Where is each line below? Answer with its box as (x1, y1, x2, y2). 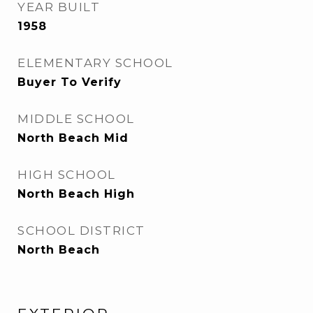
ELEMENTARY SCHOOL (17, 56, 173, 70)
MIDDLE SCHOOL (17, 112, 135, 126)
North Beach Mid (17, 131, 129, 145)
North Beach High (17, 187, 135, 201)
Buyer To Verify (17, 75, 122, 89)
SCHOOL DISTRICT (17, 224, 145, 238)
